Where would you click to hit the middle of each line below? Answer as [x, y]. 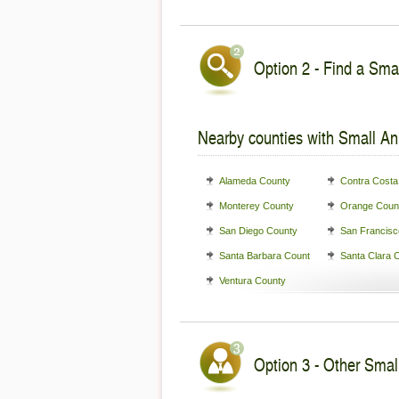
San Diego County [258, 231]
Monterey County [256, 206]
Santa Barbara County [267, 256]
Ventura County [252, 281]
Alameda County [255, 181]
